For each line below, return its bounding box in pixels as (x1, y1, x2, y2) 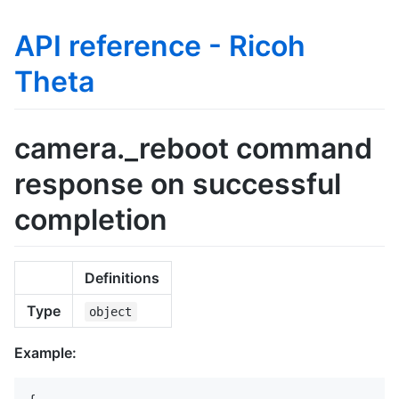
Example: (14, 344, 77, 362)
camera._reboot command (14, 130, 372, 166)
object (89, 305, 133, 320)
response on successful (14, 166, 341, 201)
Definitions (85, 269, 159, 288)
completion (14, 201, 167, 237)
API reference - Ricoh (14, 28, 305, 63)
